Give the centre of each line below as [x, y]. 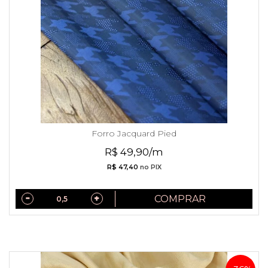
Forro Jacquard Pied [134, 133]
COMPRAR [180, 199]
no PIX [150, 167]
